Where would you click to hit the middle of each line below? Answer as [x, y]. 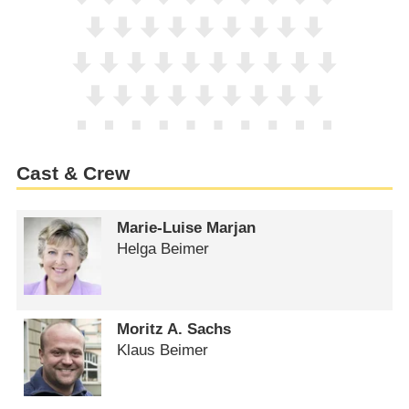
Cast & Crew [73, 174]
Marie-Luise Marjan [187, 228]
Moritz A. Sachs [174, 329]
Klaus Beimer [163, 350]
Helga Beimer [163, 249]
